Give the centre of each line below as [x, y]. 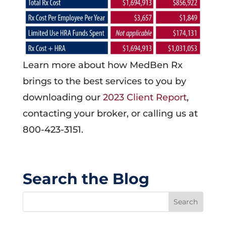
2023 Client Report [145, 97]
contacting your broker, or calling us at [110, 114]
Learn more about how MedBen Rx [102, 65]
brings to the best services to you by [104, 81]
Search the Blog [86, 179]
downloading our [63, 97]
